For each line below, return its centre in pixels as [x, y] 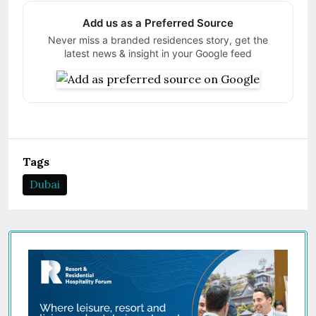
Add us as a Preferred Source [158, 23]
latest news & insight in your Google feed [158, 53]
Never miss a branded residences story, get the [158, 40]
